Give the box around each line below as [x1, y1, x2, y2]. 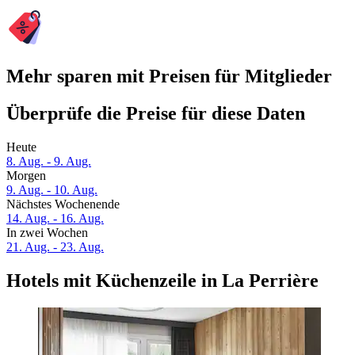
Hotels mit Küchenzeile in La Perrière [6, 270, 319, 292]
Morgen [6, 169, 46, 183]
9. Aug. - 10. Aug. [6, 183, 97, 197]
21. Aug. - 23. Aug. [6, 240, 104, 254]
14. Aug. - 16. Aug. [6, 212, 104, 226]
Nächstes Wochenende [6, 197, 120, 212]
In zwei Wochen [6, 226, 88, 240]
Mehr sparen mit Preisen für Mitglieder [6, 66, 332, 87]
